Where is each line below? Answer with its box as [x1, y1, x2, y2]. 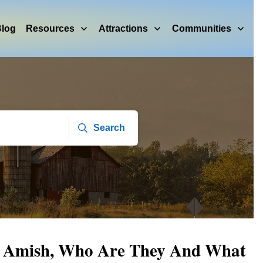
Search [93, 123, 126, 133]
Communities [172, 23, 231, 33]
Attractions [99, 23, 148, 33]
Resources [26, 23, 75, 33]
